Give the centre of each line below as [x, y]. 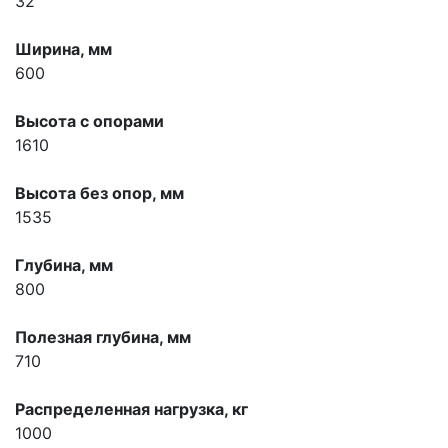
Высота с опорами [89, 121]
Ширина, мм [63, 49]
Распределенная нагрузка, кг [131, 409]
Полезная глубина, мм [103, 337]
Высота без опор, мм [99, 193]
